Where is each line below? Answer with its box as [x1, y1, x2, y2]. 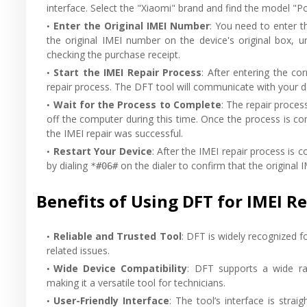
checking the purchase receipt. [47, 47, 180, 61]
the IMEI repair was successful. [47, 126, 183, 140]
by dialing [47, 158, 90, 172]
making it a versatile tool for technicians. [47, 275, 225, 289]
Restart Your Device [53, 144, 152, 158]
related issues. [47, 243, 110, 257]
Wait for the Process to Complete [53, 97, 221, 111]
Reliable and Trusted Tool [53, 229, 182, 243]
